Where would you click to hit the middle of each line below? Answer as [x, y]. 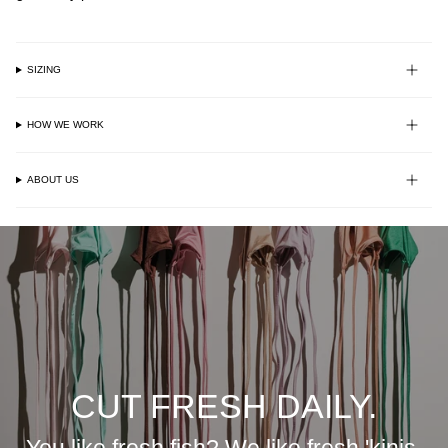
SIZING [44, 69]
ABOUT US [53, 179]
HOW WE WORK [66, 124]
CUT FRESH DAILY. [224, 405]
